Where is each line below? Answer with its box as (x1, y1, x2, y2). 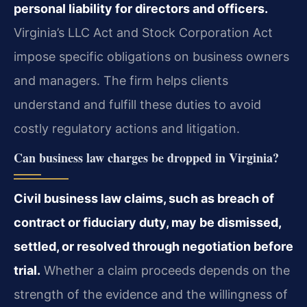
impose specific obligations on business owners (14, 49, 289, 64)
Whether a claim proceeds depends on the (40, 263, 290, 278)
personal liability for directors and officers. (14, 1, 268, 16)
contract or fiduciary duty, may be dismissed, (14, 215, 281, 230)
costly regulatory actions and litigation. (14, 121, 240, 136)
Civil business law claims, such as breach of (14, 191, 274, 206)
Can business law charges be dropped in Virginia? (14, 149, 279, 167)
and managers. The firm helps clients (14, 73, 228, 88)
